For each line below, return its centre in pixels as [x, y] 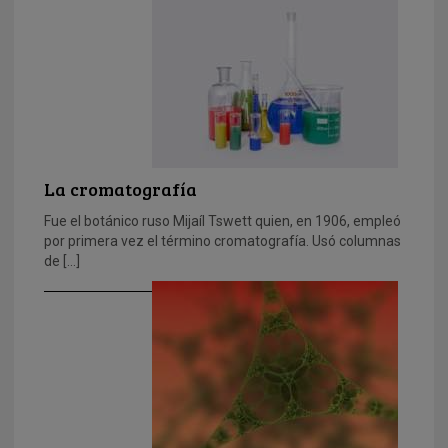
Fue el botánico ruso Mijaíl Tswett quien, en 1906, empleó [222, 221]
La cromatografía [120, 189]
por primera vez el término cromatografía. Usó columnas [222, 241]
